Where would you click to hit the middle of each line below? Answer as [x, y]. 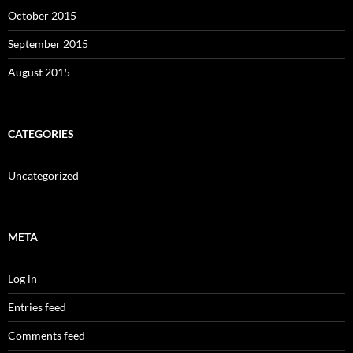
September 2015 [48, 44]
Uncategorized [43, 176]
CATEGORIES [41, 134]
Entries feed [37, 307]
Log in [22, 279]
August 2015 [39, 72]
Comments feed [46, 336]
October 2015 [42, 16]
